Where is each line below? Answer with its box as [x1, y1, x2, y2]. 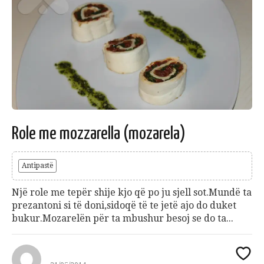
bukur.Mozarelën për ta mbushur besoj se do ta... [12, 213, 233, 225]
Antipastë [22, 161, 53, 170]
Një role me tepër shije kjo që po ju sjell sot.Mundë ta [12, 187, 252, 199]
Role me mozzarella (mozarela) [12, 125, 186, 143]
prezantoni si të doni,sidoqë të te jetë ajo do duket [12, 200, 236, 212]
